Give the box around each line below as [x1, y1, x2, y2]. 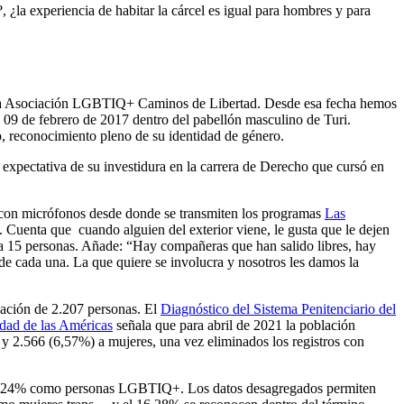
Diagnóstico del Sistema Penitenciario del [161, 301, 396, 317]
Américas [59, 317, 113, 334]
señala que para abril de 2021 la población [113, 317, 355, 334]
